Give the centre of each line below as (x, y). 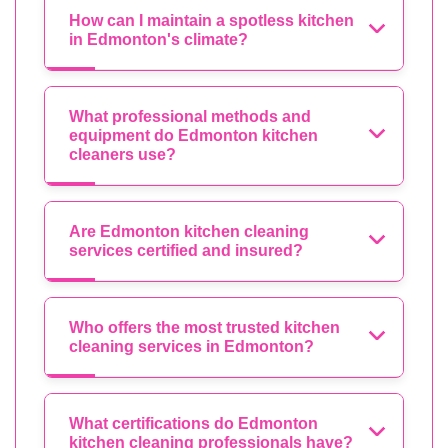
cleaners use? (122, 154)
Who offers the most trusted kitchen (204, 327)
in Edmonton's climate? (158, 39)
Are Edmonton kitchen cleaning (189, 231)
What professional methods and (190, 116)
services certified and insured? (186, 250)
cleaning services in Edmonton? (191, 346)
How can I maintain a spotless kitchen (211, 20)
